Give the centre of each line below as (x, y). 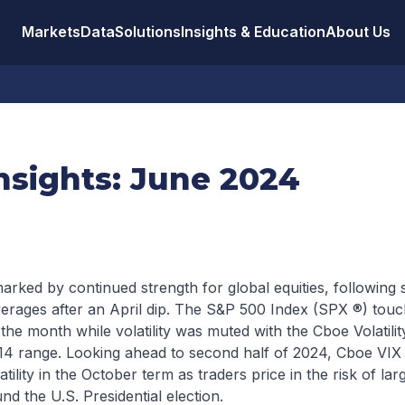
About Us (358, 32)
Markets (51, 32)
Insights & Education (253, 32)
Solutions (148, 32)
